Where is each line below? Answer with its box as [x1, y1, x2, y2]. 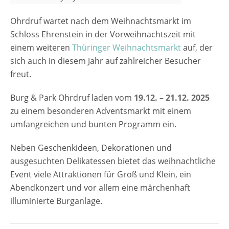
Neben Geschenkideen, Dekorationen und [10, 142, 172, 153]
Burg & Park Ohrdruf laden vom [10, 91, 134, 103]
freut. [10, 68, 31, 80]
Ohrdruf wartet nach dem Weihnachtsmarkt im [10, 15, 191, 27]
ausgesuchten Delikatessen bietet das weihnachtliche [10, 155, 216, 167]
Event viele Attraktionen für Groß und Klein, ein [10, 168, 191, 180]
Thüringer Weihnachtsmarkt [72, 41, 181, 53]
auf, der [181, 41, 213, 53]
